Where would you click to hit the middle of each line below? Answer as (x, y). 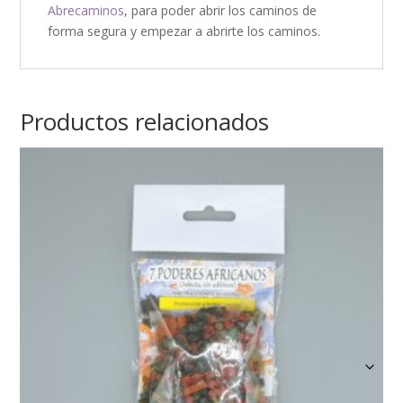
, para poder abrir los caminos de (221, 11)
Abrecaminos (86, 11)
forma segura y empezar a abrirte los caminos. (184, 31)
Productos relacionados (145, 122)
